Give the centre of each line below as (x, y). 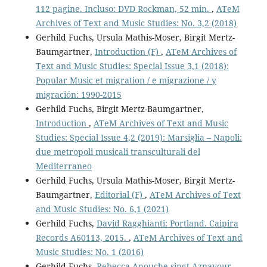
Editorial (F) (119, 195)
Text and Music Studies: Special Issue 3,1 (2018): (132, 66)
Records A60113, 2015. (82, 238)
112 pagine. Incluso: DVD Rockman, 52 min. (123, 9)
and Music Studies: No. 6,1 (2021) (102, 209)
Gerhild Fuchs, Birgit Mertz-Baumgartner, (119, 109)
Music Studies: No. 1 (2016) (89, 252)
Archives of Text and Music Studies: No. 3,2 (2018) (136, 23)
